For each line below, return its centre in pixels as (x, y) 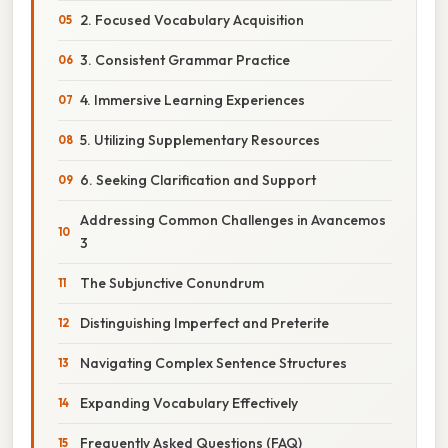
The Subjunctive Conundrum (172, 282)
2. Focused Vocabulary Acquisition (192, 19)
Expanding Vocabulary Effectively (189, 402)
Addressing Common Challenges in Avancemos (233, 219)
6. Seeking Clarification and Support (198, 179)
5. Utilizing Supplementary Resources (200, 139)
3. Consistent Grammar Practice (185, 59)
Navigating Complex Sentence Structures (213, 362)
